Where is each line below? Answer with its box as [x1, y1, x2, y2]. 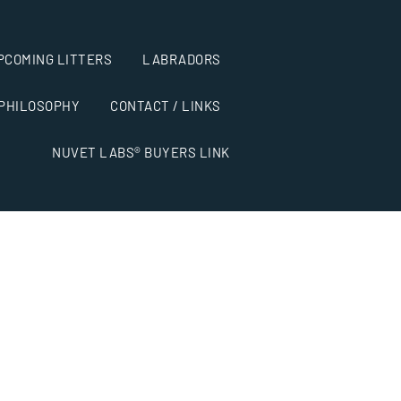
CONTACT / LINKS [110, 98, 221, 114]
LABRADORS [142, 51, 221, 67]
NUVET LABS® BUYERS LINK [52, 144, 230, 160]
